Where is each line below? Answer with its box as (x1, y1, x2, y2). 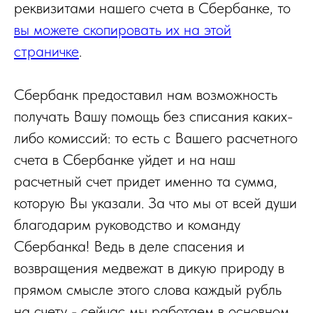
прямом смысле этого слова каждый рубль (14, 280, 282, 298)
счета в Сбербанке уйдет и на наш (14, 150, 235, 168)
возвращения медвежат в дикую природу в (14, 259, 284, 277)
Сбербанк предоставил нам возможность (14, 85, 277, 103)
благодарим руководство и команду (14, 215, 240, 233)
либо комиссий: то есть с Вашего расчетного (14, 129, 298, 147)
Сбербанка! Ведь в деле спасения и (14, 237, 245, 255)
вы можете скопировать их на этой (14, 20, 231, 38)
